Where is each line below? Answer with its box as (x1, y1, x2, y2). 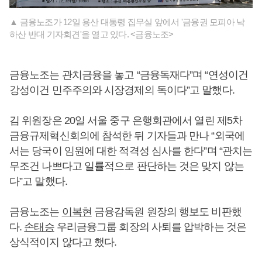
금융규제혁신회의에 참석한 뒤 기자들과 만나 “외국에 (9, 130, 244, 142)
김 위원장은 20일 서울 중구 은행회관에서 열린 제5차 (9, 115, 243, 126)
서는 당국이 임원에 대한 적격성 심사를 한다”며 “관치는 (9, 145, 253, 157)
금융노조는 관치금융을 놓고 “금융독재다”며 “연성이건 (9, 69, 248, 81)
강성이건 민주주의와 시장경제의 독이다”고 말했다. (9, 84, 235, 96)
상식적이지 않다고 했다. (9, 236, 117, 248)
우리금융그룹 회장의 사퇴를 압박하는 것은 (54, 221, 246, 233)
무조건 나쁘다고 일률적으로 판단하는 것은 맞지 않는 (9, 160, 244, 172)
